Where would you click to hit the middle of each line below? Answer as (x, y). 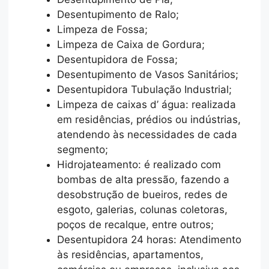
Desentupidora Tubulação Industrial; (145, 89)
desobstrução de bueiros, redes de (143, 194)
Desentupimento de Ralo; (118, 14)
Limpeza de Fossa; (103, 29)
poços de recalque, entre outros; (136, 224)
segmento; (83, 149)
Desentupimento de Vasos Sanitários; (148, 74)
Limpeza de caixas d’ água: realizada (147, 104)
